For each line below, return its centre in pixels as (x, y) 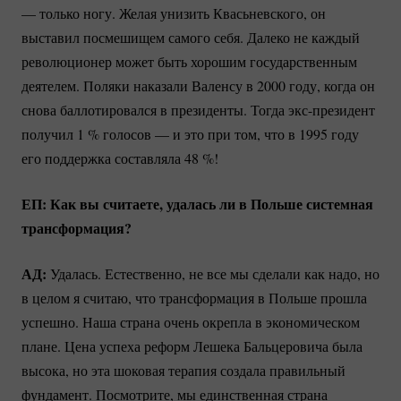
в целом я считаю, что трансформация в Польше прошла (194, 298)
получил (49, 134)
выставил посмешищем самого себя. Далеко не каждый (191, 38)
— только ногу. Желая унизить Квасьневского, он (174, 13)
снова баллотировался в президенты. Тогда (155, 110)
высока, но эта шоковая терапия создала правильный (183, 371)
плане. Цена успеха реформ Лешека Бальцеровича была (192, 346)
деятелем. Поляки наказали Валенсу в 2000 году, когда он (198, 86)
